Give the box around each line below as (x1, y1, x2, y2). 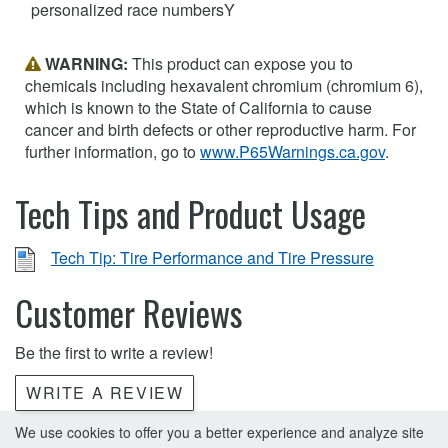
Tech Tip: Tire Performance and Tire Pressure (51, 245, 374, 269)
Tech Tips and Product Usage (15, 187, 366, 239)
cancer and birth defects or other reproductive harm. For (25, 117, 416, 141)
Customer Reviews (15, 286, 243, 338)
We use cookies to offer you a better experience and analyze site (15, 421, 424, 442)
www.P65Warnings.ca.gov (200, 139, 385, 163)
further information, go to (25, 139, 200, 163)
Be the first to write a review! (15, 340, 213, 364)
